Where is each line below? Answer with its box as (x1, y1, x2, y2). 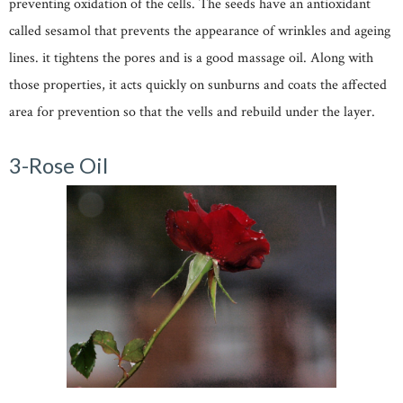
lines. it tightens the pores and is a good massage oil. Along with (9, 48, 373, 67)
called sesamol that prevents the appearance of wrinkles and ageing (9, 21, 390, 40)
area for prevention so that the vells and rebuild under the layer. (9, 102, 375, 121)
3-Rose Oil (9, 151, 108, 178)
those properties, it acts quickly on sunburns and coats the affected (9, 75, 387, 94)
